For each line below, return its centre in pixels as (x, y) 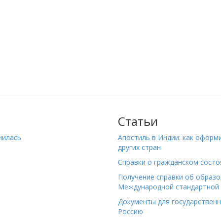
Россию (130, 212)
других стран (139, 147)
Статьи (138, 121)
